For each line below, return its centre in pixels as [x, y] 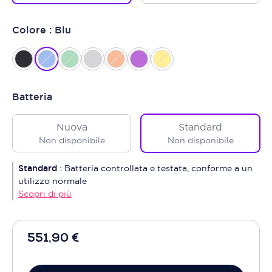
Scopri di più [45, 194]
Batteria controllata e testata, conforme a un [158, 168]
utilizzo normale [53, 181]
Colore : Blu [42, 30]
